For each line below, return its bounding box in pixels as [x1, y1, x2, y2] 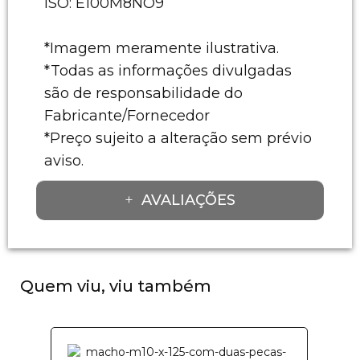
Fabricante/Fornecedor [44, 106, 210, 125]
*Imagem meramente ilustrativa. [44, 39, 279, 57]
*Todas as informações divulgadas [44, 61, 292, 80]
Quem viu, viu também [20, 276, 211, 296]
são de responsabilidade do [44, 84, 243, 102]
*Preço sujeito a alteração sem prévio [44, 129, 312, 147]
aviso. [44, 151, 84, 170]
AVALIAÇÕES [141, 190, 235, 209]
